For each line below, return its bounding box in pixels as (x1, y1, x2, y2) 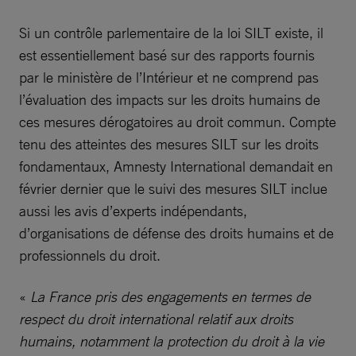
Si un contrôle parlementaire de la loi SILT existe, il (19, 23, 323, 41)
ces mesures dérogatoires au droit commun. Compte (19, 112, 336, 130)
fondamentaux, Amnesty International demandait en (19, 157, 333, 175)
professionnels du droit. (19, 246, 164, 264)
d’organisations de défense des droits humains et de (19, 223, 334, 242)
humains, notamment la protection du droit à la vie (19, 331, 324, 350)
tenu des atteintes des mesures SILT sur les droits (19, 134, 319, 153)
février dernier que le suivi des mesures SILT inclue (19, 179, 327, 197)
